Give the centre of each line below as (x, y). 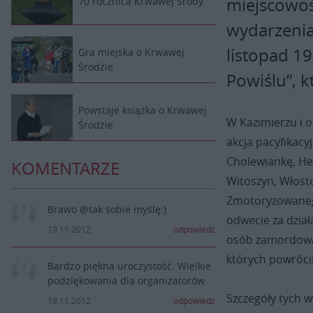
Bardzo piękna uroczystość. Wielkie (129, 266)
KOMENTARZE (65, 169)
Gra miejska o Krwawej (131, 52)
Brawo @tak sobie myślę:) (107, 210)
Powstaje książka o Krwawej (143, 110)
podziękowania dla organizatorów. (127, 281)
